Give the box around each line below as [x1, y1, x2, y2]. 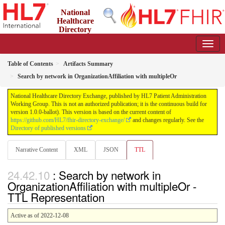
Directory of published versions [11, 125, 86, 132]
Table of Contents [8, 60, 53, 67]
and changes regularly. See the [131, 117, 204, 124]
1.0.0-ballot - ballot [81, 43, 129, 50]
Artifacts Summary [63, 60, 113, 67]
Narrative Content [16, 146, 58, 153]
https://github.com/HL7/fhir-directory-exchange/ [11, 117, 125, 124]
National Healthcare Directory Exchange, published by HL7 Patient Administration [11, 92, 206, 99]
